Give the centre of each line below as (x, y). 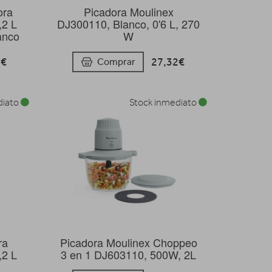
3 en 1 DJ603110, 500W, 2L (129, 254)
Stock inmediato (164, 102)
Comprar (117, 61)
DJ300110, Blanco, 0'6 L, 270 (129, 24)
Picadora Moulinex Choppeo (128, 242)
